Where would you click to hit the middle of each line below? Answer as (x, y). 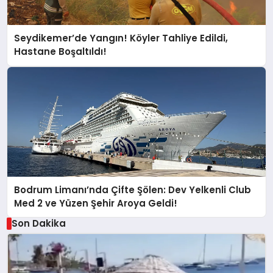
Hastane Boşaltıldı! (61, 52)
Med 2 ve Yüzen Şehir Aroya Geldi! (96, 203)
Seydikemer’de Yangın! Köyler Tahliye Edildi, (121, 38)
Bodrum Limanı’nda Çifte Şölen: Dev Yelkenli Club (133, 190)
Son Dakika (38, 223)
